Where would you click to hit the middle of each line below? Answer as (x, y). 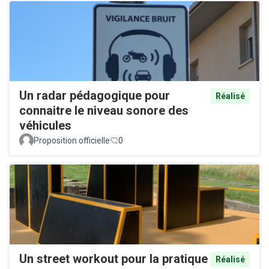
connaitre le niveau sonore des (104, 110)
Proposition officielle (72, 140)
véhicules (45, 125)
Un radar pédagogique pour (95, 95)
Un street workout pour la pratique (113, 259)
